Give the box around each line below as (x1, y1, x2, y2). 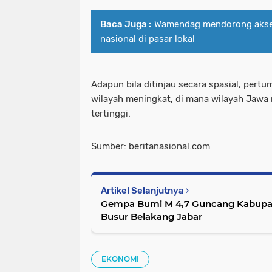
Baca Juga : (100, 19, 151, 30)
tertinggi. (91, 108, 131, 120)
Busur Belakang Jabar (101, 211, 202, 223)
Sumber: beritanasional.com (91, 141, 210, 152)
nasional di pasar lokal (100, 33, 195, 45)
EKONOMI (101, 254, 139, 264)
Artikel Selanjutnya (101, 185, 186, 197)
